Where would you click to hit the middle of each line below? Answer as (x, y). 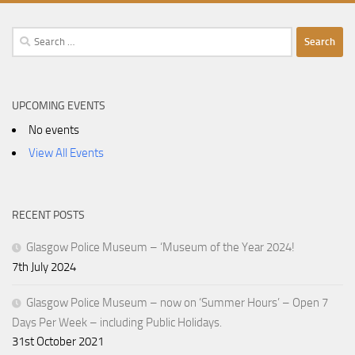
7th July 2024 (44, 267)
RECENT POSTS (48, 215)
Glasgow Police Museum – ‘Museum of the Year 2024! (160, 247)
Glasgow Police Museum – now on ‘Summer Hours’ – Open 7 (177, 302)
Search (28, 35)
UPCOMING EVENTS (59, 105)
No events (54, 130)
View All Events (66, 153)
